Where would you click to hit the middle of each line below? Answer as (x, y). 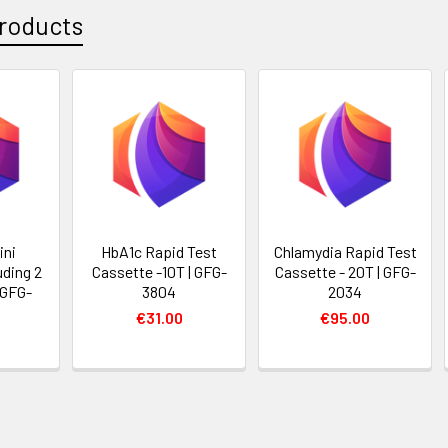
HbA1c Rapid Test (159, 251)
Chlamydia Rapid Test (345, 251)
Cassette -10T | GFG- (159, 271)
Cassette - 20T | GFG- (345, 271)
